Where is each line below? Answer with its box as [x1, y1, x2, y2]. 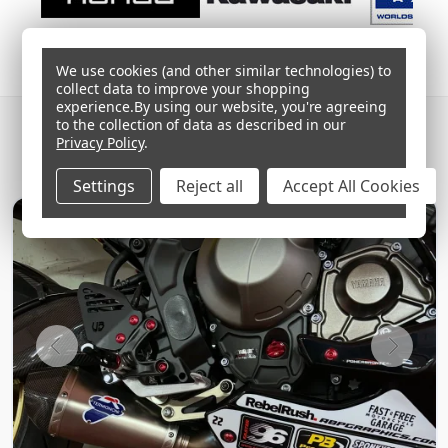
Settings [73, 175, 136, 198]
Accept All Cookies [283, 175, 421, 198]
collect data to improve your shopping [56, 79, 310, 99]
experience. [56, 97, 134, 117]
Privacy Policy [56, 133, 144, 153]
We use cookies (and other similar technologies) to [56, 61, 391, 81]
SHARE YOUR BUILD [112, 113, 250, 132]
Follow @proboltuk [168, 148, 302, 167]
